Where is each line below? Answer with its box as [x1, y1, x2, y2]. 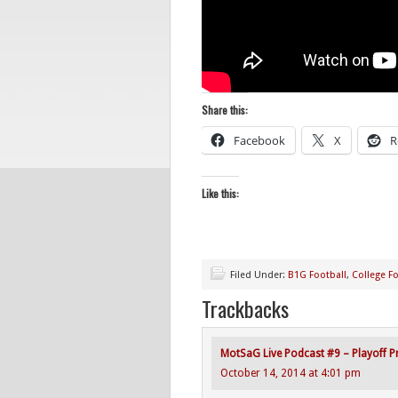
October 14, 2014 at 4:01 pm [220, 367, 361, 379]
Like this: [202, 186, 239, 201]
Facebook [234, 132, 285, 148]
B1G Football [288, 269, 346, 281]
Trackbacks [202, 292, 289, 324]
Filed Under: [230, 269, 288, 281]
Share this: [202, 102, 248, 117]
